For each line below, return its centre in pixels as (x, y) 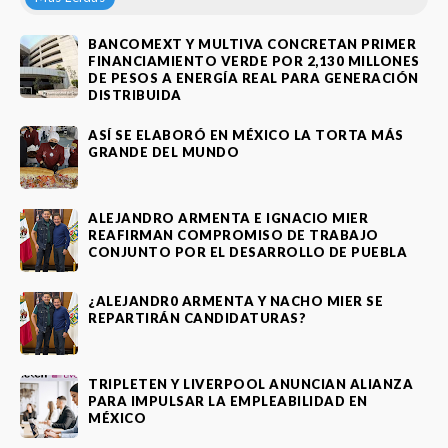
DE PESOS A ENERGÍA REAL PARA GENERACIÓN (253, 77)
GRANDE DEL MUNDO (163, 151)
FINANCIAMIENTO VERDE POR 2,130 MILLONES (254, 60)
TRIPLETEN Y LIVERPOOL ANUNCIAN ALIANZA (250, 383)
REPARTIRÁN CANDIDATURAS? (197, 317)
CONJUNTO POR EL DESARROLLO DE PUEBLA (247, 251)
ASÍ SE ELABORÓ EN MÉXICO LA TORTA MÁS (246, 134)
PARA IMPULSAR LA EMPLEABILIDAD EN (228, 400)
